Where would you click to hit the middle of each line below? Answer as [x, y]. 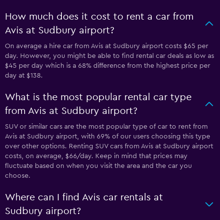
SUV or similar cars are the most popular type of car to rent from [106, 127]
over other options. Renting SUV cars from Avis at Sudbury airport [109, 146]
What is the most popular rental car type [98, 97]
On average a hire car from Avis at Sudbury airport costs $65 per [107, 46]
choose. [18, 176]
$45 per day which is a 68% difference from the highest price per [108, 66]
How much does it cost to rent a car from [99, 17]
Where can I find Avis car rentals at [84, 197]
